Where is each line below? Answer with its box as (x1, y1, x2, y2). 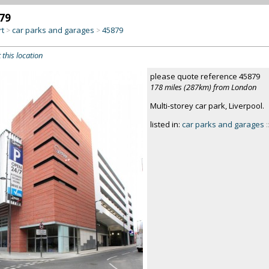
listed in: (150, 119, 182, 130)
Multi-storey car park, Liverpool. (150, 100, 264, 111)
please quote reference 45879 (150, 71, 260, 82)
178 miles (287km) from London (150, 82, 256, 92)
